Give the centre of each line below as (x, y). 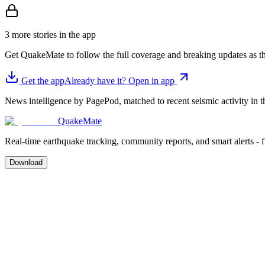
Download (26, 163)
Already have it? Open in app (121, 81)
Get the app (42, 81)
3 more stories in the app (50, 35)
